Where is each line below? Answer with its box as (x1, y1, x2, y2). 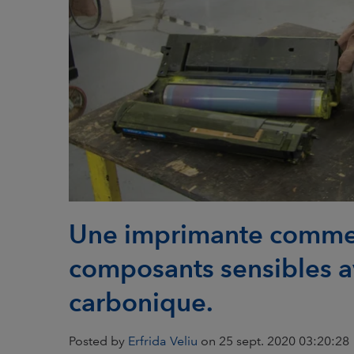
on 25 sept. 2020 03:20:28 (198, 333, 349, 349)
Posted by (69, 333, 128, 349)
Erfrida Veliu (128, 333, 198, 349)
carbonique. (69, 286, 213, 319)
